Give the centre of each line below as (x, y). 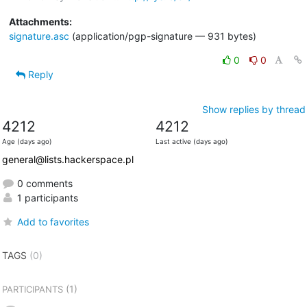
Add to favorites (53, 221)
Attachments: (40, 21)
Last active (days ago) (192, 141)
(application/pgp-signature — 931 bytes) (162, 36)
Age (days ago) (27, 141)
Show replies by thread (254, 109)
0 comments (43, 183)
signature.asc (39, 36)
